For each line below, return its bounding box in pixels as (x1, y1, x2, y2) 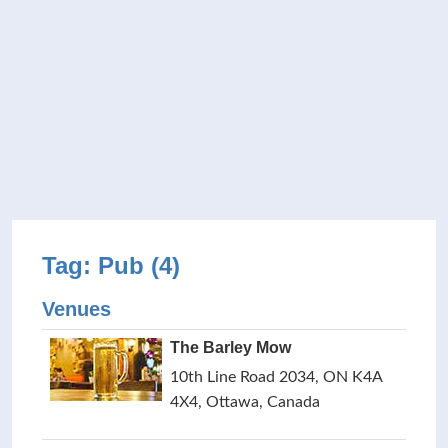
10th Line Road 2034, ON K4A (170, 369, 382, 385)
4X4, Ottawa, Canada (170, 394, 320, 410)
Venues (42, 298, 111, 320)
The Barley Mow (170, 339, 291, 356)
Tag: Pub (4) (42, 252, 180, 279)
